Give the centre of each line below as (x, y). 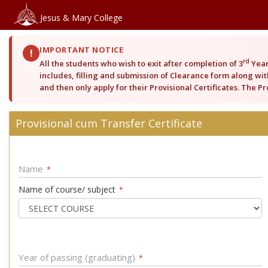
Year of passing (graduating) (78, 257)
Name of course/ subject (68, 189)
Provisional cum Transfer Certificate (109, 123)
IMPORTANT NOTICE (81, 50)
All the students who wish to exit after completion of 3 (141, 63)
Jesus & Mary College (81, 18)
